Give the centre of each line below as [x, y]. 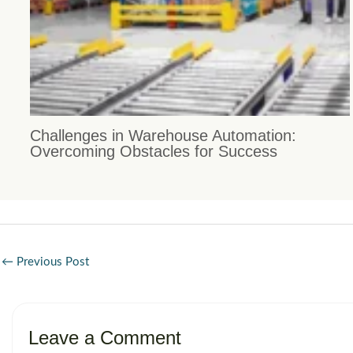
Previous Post [51, 262]
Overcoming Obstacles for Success [153, 151]
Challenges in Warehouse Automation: [163, 135]
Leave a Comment [105, 338]
